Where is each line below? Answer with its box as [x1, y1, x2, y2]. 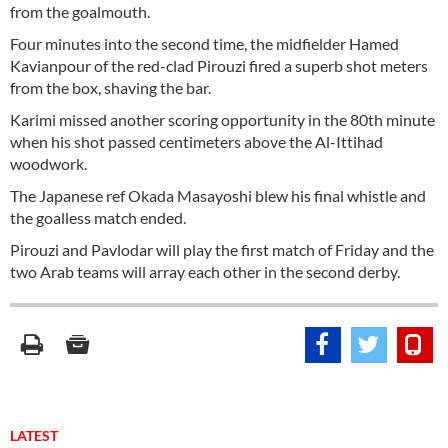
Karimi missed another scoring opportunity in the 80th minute [10, 110, 435, 129]
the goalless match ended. [10, 208, 186, 227]
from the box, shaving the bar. [10, 78, 211, 97]
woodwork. [10, 154, 87, 173]
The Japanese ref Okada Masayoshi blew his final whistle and [10, 186, 426, 205]
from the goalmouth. [10, 2, 150, 21]
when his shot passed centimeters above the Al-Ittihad [10, 132, 383, 151]
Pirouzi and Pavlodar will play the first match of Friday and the [10, 240, 434, 259]
